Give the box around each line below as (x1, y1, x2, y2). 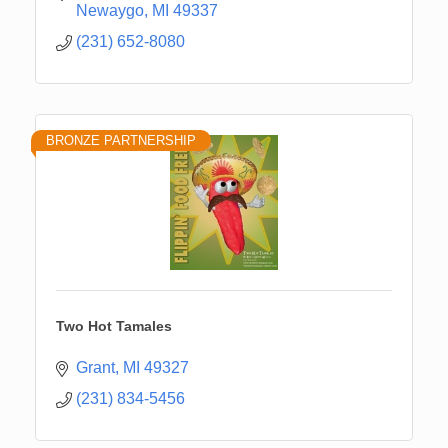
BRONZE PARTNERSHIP (46, 133, 196, 149)
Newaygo (76, 2, 144, 20)
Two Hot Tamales (56, 318, 172, 335)
